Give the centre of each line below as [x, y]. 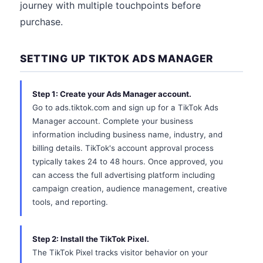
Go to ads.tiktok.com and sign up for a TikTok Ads [125, 107]
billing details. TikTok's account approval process [123, 148]
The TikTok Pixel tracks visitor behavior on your [120, 252]
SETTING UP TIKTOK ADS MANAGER [117, 58]
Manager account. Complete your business [113, 121]
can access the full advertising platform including [124, 175]
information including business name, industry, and [127, 134]
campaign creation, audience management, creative [130, 188]
